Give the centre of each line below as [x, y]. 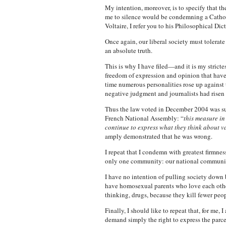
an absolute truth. [128, 50]
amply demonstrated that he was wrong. [158, 136]
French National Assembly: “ [144, 118]
